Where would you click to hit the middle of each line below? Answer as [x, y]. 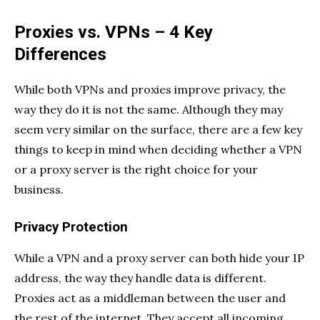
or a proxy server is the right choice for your [136, 169]
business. [39, 189]
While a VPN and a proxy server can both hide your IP [159, 257]
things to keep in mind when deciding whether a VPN [158, 149]
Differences [60, 54]
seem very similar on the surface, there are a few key [158, 129]
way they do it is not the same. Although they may [149, 109]
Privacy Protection [71, 227]
